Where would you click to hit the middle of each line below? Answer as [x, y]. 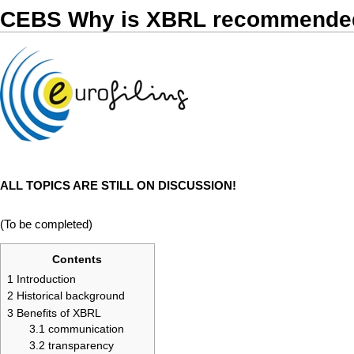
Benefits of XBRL [59, 313]
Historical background [71, 296]
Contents [77, 259]
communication [86, 328]
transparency [81, 345]
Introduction [46, 279]
